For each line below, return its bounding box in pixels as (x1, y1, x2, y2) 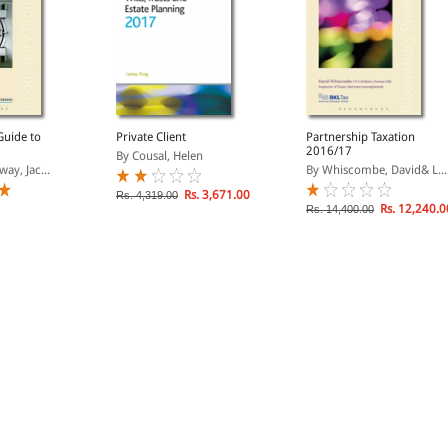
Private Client (116, 130, 186, 145)
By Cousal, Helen (116, 149, 203, 164)
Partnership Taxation (306, 130, 415, 145)
